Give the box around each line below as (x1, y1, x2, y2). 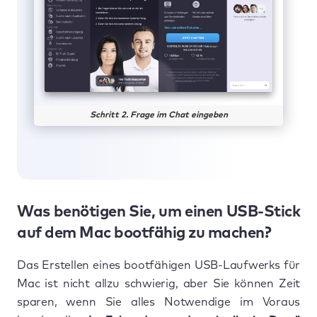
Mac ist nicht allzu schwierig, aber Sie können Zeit (17, 277, 300, 289)
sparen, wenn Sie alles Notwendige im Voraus (17, 296, 300, 308)
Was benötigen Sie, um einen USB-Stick (17, 204, 300, 220)
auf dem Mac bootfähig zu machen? (17, 225, 271, 241)
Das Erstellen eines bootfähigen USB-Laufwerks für (17, 259, 300, 271)
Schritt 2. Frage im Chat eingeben (89, 111, 228, 120)
